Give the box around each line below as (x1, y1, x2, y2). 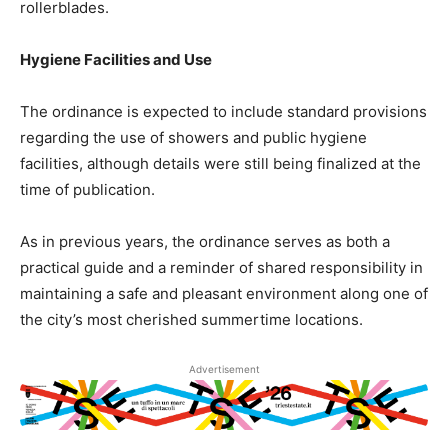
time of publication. (20, 179, 155, 199)
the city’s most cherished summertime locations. (20, 309, 363, 329)
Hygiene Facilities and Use (20, 49, 212, 69)
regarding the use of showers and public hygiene (20, 127, 367, 147)
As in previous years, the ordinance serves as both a (20, 231, 390, 251)
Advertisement (188, 362, 260, 375)
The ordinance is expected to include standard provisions (20, 101, 427, 121)
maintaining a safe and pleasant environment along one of (20, 283, 428, 303)
